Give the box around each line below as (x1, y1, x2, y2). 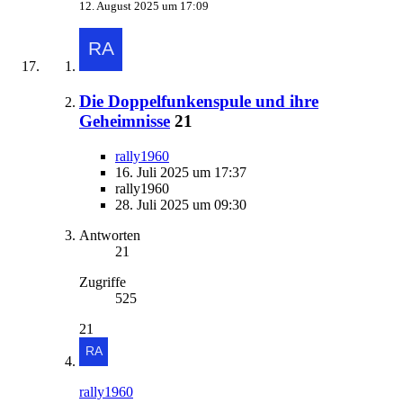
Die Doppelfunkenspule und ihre (79, 92, 318, 112)
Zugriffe (79, 273, 126, 290)
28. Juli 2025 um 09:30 (115, 196, 246, 212)
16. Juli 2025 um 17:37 (115, 164, 246, 180)
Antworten (79, 227, 140, 243)
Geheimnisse (79, 112, 170, 131)
